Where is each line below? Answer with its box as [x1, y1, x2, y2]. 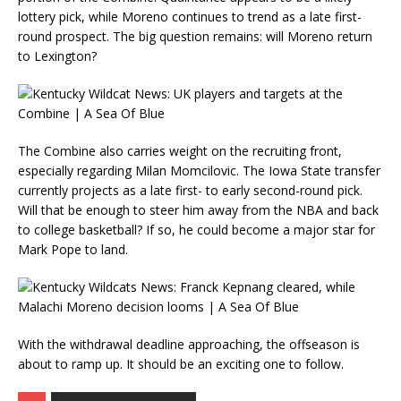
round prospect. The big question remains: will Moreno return [18, 27, 372, 45]
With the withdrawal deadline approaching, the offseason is [18, 335, 360, 353]
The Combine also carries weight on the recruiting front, [18, 141, 342, 159]
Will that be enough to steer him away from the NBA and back [18, 200, 379, 218]
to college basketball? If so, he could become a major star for [18, 220, 375, 238]
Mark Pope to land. [18, 240, 128, 258]
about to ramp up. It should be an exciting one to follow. [18, 354, 344, 372]
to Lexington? [18, 47, 97, 64]
